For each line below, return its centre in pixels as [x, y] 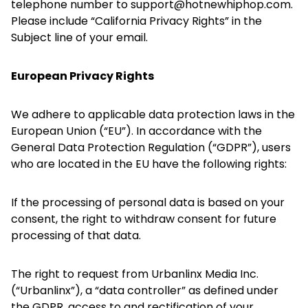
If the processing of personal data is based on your [148, 202]
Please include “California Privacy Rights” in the [136, 21]
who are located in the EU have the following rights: [149, 164]
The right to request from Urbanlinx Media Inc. [135, 274]
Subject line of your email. [79, 37]
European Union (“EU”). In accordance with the [136, 131]
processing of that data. [76, 235]
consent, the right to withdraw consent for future [144, 219]
